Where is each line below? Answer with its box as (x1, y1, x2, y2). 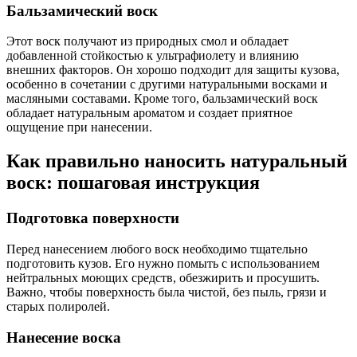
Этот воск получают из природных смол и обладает (6, 34, 288, 49)
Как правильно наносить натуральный (6, 151, 347, 172)
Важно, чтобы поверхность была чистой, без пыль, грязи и (6, 284, 327, 299)
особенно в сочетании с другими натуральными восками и (6, 77, 328, 92)
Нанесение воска (6, 328, 121, 346)
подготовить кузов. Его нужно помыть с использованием (6, 256, 320, 270)
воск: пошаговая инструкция (6, 172, 260, 194)
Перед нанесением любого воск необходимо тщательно (6, 241, 308, 256)
